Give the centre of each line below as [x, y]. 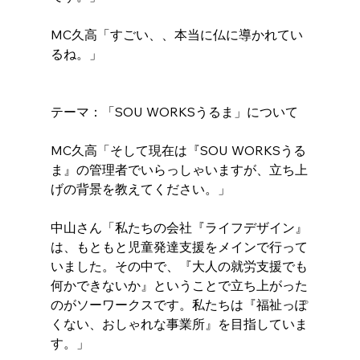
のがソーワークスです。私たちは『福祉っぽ [179, 305]
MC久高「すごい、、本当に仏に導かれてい [176, 35]
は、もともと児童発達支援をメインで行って [179, 247]
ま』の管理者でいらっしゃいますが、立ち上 [179, 170]
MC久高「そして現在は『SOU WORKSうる [178, 151]
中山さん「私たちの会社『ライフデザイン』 [179, 228]
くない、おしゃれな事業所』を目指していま [179, 324]
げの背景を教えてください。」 [140, 189]
